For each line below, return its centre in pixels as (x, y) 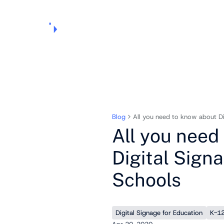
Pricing (97, 27)
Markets (150, 27)
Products (74, 27)
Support (174, 27)
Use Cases (123, 27)
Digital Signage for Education (159, 212)
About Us (200, 27)
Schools (146, 180)
